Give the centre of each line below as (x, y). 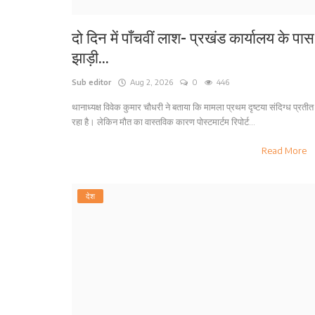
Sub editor (91, 82)
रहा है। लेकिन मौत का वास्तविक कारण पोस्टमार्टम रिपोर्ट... (163, 121)
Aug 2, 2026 (149, 82)
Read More (285, 150)
